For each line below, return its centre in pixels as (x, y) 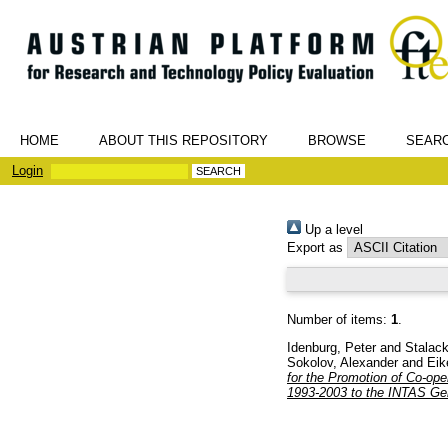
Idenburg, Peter (331, 347)
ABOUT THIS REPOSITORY (183, 140)
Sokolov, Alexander (342, 362)
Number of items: (339, 319)
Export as (315, 247)
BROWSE (337, 140)
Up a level (332, 229)
